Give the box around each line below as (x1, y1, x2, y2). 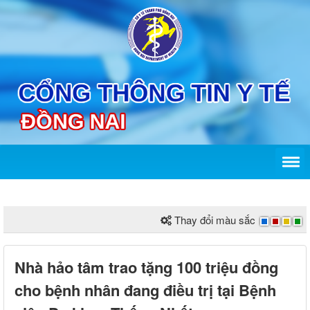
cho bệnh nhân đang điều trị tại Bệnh (15, 279, 276, 302)
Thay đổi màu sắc (174, 212, 255, 228)
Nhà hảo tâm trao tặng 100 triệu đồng (15, 256, 278, 279)
